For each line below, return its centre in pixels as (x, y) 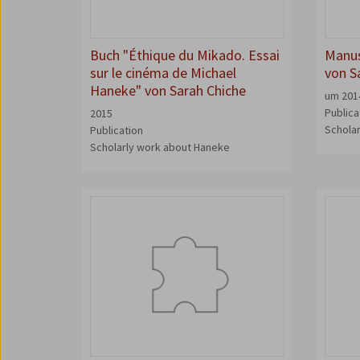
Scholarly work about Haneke (160, 147)
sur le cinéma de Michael (163, 73)
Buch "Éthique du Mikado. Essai (185, 55)
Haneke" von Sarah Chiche (168, 90)
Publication (117, 130)
